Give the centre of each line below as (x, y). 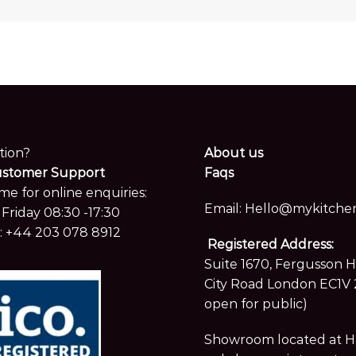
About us (233, 153)
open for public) (255, 304)
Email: (224, 209)
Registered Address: (270, 245)
